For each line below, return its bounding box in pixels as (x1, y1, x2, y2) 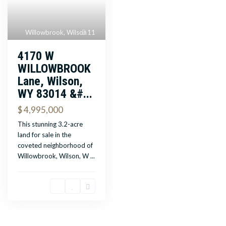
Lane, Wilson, (18, 74, 83, 89)
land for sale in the (18, 131, 72, 139)
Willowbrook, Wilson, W (18, 152, 91, 160)
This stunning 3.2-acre (18, 120, 83, 129)
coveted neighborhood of (18, 141, 93, 150)
